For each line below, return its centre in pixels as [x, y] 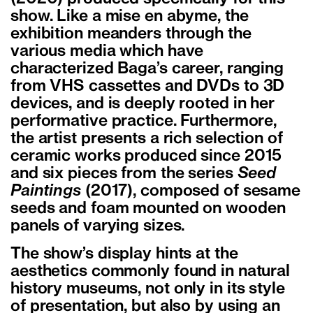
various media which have [107, 52]
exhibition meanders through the [131, 35]
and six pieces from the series [124, 174]
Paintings [46, 192]
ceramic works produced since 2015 [146, 157]
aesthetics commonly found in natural [150, 272]
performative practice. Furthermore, [144, 122]
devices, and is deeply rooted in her [143, 104]
